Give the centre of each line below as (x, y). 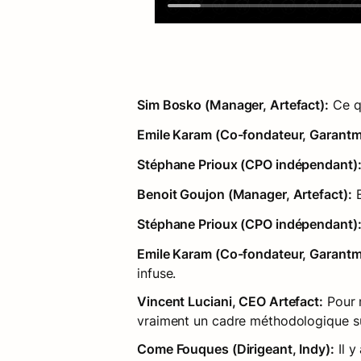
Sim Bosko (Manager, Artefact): (233, 104)
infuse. (157, 273)
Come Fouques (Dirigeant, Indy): (236, 349)
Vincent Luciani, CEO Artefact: (230, 301)
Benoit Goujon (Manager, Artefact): (245, 194)
